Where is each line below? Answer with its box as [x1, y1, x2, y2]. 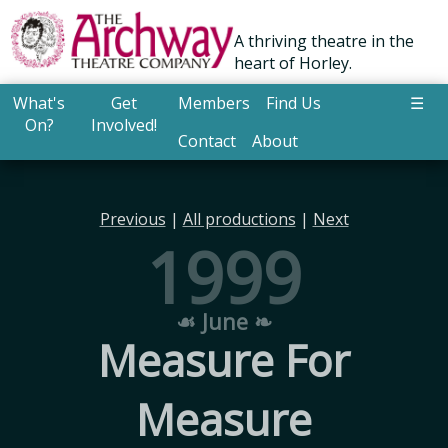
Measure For [98, 330, 350, 390]
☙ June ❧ [176, 307, 272, 337]
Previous [99, 208, 166, 231]
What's [13, 92, 66, 115]
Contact [177, 130, 236, 153]
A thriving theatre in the [234, 30, 414, 53]
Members [177, 92, 250, 115]
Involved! [91, 114, 158, 137]
